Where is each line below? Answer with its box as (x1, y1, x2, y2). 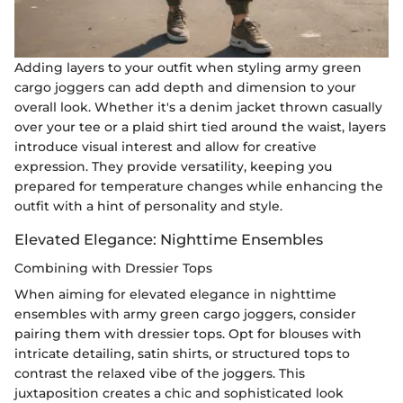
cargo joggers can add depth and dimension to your (14, 79, 356, 96)
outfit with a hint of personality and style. (14, 198, 282, 215)
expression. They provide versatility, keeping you (14, 158, 332, 175)
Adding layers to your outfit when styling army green (14, 59, 362, 76)
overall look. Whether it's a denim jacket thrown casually (14, 99, 382, 116)
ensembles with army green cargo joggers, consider (14, 306, 356, 323)
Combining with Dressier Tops (14, 260, 212, 277)
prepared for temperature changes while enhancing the (14, 178, 383, 195)
